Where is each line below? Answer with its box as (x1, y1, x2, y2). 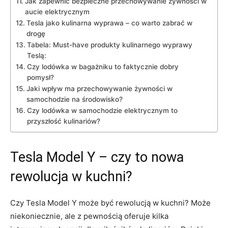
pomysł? (26, 73, 54, 81)
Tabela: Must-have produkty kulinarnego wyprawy (26, 40, 192, 49)
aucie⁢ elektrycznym (24, 7, 90, 16)
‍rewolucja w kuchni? (10, 168, 132, 185)
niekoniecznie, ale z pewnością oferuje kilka (10, 211, 168, 221)
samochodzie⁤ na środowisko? (26, 95, 123, 103)
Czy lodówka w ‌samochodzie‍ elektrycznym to (26, 106, 178, 115)
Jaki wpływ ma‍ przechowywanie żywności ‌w (26, 84, 173, 93)
